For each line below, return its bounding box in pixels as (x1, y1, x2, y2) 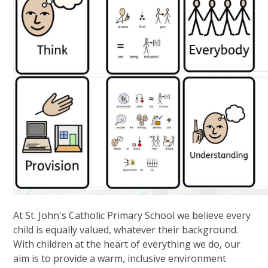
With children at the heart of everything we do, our (13, 237, 241, 251)
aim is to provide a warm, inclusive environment (13, 252, 227, 265)
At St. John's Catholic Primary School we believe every (13, 209, 251, 222)
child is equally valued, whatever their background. (13, 223, 239, 236)
